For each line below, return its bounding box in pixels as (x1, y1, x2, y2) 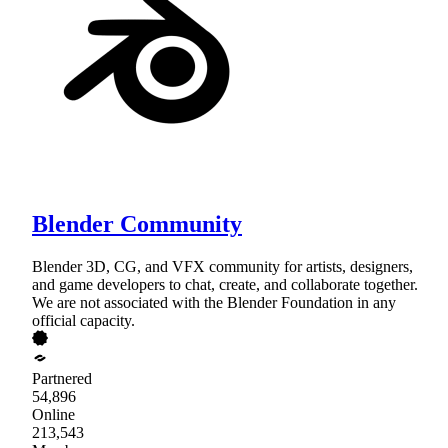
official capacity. (32, 312, 135, 330)
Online (32, 406, 75, 424)
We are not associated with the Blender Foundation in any (32, 294, 396, 312)
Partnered (32, 370, 92, 388)
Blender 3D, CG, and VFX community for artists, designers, (32, 258, 413, 276)
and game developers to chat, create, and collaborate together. (32, 276, 418, 294)
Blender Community (32, 211, 242, 238)
